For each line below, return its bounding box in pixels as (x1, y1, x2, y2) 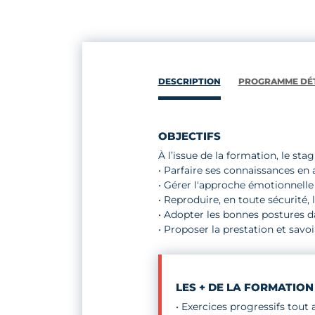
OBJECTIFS (157, 129, 221, 143)
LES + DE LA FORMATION (175, 281, 314, 295)
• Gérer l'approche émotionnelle (157, 179, 314, 192)
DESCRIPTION (157, 76, 221, 87)
